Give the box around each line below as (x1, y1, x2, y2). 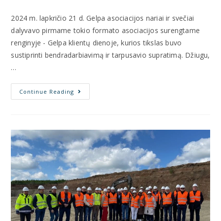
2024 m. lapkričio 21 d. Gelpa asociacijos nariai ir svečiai (11, 13, 194, 23)
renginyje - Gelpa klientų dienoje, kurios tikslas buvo (11, 38, 182, 48)
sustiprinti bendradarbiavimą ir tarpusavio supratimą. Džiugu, (11, 50, 210, 60)
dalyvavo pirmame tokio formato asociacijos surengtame (11, 26, 200, 36)
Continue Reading (19, 88, 74, 96)
